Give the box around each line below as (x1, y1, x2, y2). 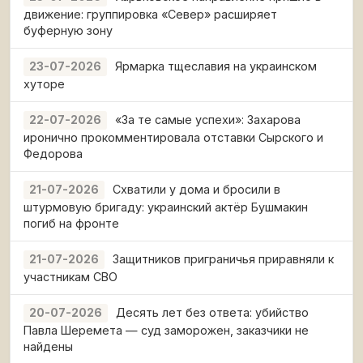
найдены (23, 340, 73, 353)
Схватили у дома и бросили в (113, 182, 280, 196)
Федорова (23, 147, 83, 160)
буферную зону (23, 23, 113, 37)
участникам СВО (23, 270, 117, 284)
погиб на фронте (23, 216, 119, 230)
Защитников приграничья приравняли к (113, 252, 334, 266)
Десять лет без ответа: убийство (116, 305, 309, 319)
